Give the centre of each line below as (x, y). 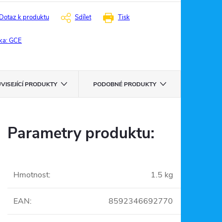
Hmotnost (31, 175)
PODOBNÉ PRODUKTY (124, 84)
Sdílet (83, 17)
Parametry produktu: (81, 133)
